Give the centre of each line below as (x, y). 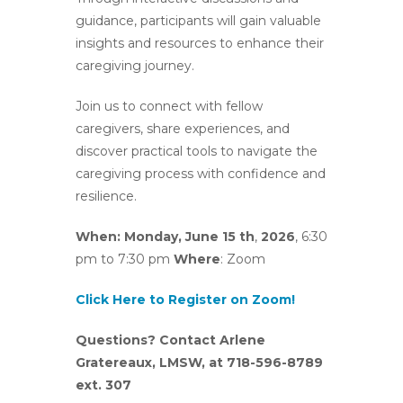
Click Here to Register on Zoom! (185, 300)
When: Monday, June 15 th (165, 237)
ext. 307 (103, 385)
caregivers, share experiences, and (183, 129)
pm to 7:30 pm (125, 259)
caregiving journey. (135, 66)
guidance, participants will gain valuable (198, 21)
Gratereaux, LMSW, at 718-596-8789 (199, 363)
